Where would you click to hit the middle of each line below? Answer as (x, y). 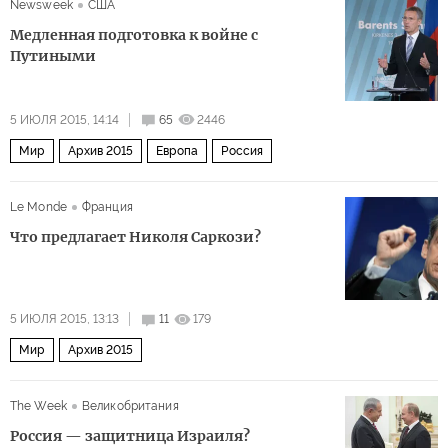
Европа (177, 150)
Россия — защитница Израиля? (130, 436)
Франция (107, 206)
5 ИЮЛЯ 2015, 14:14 (64, 119)
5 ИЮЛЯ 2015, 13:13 (64, 319)
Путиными (53, 55)
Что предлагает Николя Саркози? (135, 236)
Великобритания (130, 406)
